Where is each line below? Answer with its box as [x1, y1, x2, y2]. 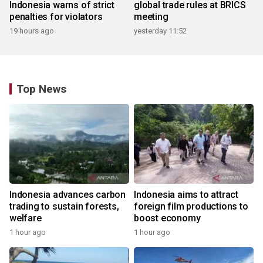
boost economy [134, 213, 201, 224]
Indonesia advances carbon [9, 189, 126, 201]
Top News [16, 82, 66, 96]
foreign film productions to [134, 201, 248, 213]
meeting [134, 11, 168, 23]
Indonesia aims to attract [134, 189, 238, 201]
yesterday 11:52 [134, 26, 187, 36]
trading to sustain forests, [9, 201, 119, 213]
